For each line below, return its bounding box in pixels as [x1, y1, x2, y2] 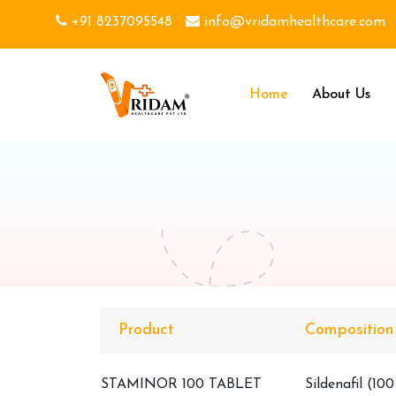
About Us [312, 88, 370, 102]
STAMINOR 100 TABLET [101, 377, 262, 392]
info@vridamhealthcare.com [200, 14, 385, 29]
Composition [305, 322, 393, 339]
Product [118, 322, 174, 339]
